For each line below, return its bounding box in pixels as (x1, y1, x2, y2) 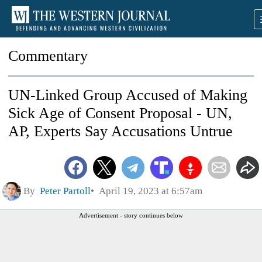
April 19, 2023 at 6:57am (94, 185, 202, 196)
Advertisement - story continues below (79, 211, 183, 219)
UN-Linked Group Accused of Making (8, 87, 247, 104)
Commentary (8, 47, 88, 64)
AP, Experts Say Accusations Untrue (8, 123, 233, 140)
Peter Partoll (40, 185, 91, 196)
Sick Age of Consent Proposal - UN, (8, 105, 232, 122)
